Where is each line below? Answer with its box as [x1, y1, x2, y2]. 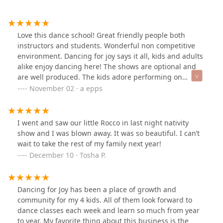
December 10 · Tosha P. [29, 150, 106, 160]
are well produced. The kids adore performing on [17, 72, 182, 82]
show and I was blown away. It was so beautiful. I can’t [17, 128, 200, 138]
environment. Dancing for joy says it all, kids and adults [17, 51, 203, 61]
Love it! [17, 93, 41, 103]
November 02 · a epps [29, 84, 103, 94]
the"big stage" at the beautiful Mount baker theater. [17, 83, 192, 93]
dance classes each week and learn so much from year [17, 206, 200, 216]
